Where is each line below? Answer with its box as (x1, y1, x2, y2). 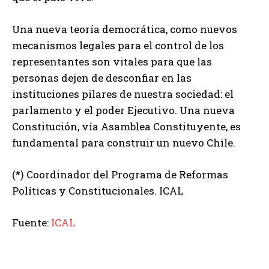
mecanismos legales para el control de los (12, 38, 224, 52)
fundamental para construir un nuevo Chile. (12, 135, 235, 150)
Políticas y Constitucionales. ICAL (12, 183, 183, 198)
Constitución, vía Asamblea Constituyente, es (12, 119, 241, 133)
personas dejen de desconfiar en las (12, 70, 192, 85)
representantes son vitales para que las (12, 54, 212, 68)
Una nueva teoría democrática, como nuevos (12, 22, 237, 36)
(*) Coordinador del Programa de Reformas (12, 167, 228, 181)
